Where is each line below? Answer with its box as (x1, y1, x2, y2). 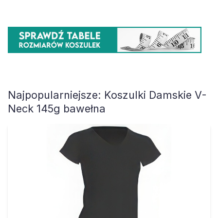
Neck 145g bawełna (8, 102, 106, 115)
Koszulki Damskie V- (104, 89, 207, 102)
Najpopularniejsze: (8, 89, 104, 102)
